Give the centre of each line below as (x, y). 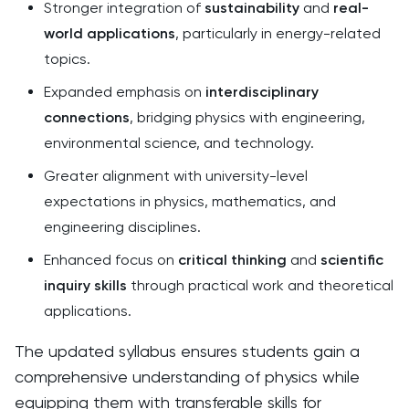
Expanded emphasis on (125, 92)
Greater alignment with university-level (176, 176)
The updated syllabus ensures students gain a (187, 351)
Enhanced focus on (111, 260)
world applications (110, 33)
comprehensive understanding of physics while (187, 377)
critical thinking (232, 260)
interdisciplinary (262, 92)
